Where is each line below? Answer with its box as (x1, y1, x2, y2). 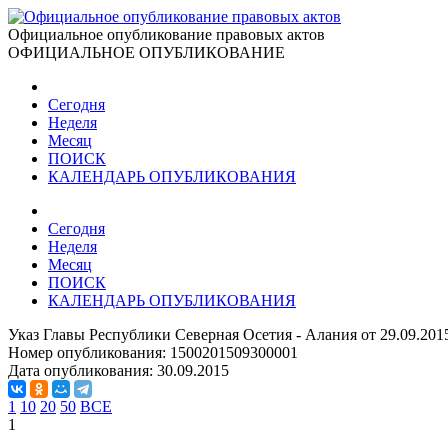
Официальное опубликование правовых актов (8, 26, 325, 43)
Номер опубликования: (8, 344, 170, 361)
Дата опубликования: (8, 362, 157, 379)
